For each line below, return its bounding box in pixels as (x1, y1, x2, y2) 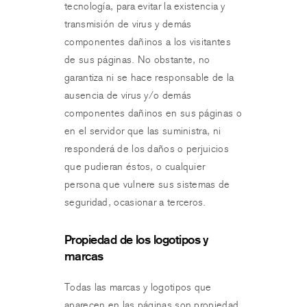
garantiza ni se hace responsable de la (64, 71, 234, 84)
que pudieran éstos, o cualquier (64, 160, 206, 173)
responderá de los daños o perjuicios (64, 143, 229, 155)
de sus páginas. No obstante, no (64, 53, 210, 66)
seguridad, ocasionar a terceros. (64, 196, 206, 208)
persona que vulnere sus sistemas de (64, 178, 230, 191)
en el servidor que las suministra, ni (64, 125, 221, 137)
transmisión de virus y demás (64, 18, 192, 30)
